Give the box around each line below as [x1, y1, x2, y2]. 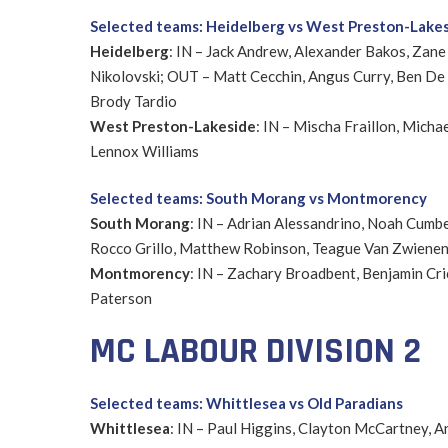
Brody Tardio [89, 91, 177, 110]
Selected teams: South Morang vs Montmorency [89, 188, 427, 207]
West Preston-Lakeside [89, 116, 256, 135]
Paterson [89, 288, 152, 307]
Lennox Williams [89, 141, 199, 160]
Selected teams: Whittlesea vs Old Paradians [89, 393, 403, 412]
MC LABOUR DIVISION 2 [89, 328, 421, 374]
